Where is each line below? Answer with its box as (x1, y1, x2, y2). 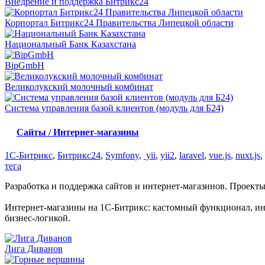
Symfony (105, 150, 139, 161)
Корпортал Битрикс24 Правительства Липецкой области (5, 17, 234, 28)
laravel (179, 150, 204, 161)
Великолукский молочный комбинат (5, 81, 153, 92)
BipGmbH (5, 60, 44, 70)
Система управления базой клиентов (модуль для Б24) (5, 102, 224, 113)
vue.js (209, 150, 231, 161)
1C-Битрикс (5, 150, 53, 161)
